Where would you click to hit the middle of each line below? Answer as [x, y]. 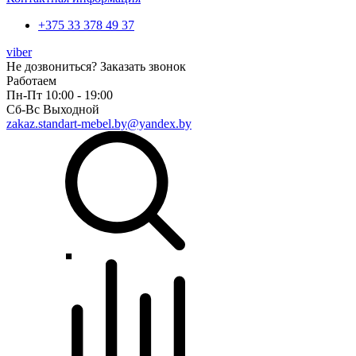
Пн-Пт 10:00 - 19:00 [60, 95]
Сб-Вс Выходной [53, 109]
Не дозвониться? [53, 66]
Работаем [31, 81]
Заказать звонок [143, 66]
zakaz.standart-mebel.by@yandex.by [99, 124]
